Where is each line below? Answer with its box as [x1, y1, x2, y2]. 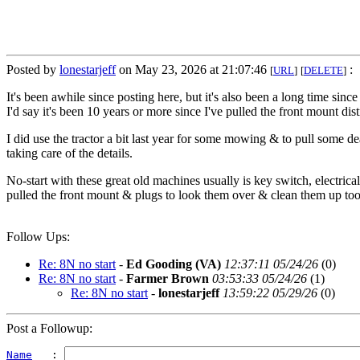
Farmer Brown [126, 272, 209, 286]
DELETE [304, 64, 343, 77]
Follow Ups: [6, 230, 70, 244]
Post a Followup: [6, 321, 92, 336]
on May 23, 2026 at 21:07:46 [116, 63, 270, 77]
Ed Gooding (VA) [126, 257, 221, 272]
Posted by [6, 63, 59, 77]
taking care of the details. [6, 146, 133, 161]
